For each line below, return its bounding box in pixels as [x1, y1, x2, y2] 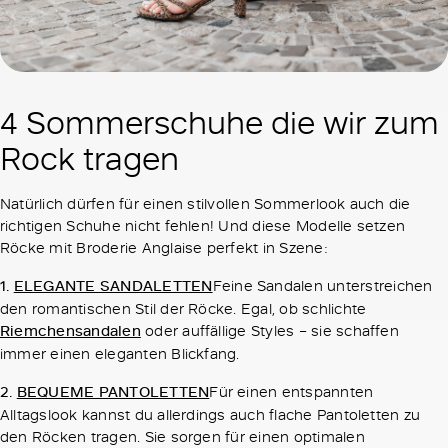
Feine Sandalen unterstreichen [212, 275, 433, 296]
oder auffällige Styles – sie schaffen [140, 320, 399, 341]
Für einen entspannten [209, 381, 374, 402]
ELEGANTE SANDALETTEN [13, 275, 213, 297]
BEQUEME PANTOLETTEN [16, 381, 210, 403]
